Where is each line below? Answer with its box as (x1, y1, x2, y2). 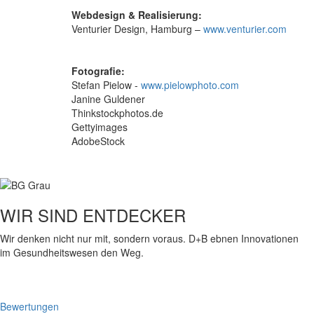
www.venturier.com (203, 21, 287, 36)
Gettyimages (71, 119, 128, 134)
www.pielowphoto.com (141, 77, 239, 92)
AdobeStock (71, 133, 125, 148)
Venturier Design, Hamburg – (71, 21, 203, 36)
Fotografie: (71, 63, 125, 78)
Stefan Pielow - (71, 77, 141, 92)
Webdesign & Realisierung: (71, 7, 202, 22)
